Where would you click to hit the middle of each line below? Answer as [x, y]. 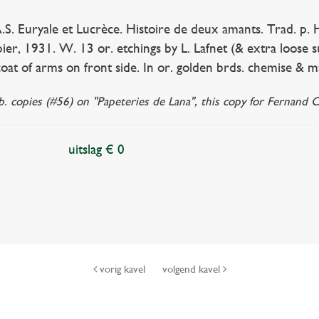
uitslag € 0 [97, 149]
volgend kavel [192, 269]
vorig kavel [122, 269]
